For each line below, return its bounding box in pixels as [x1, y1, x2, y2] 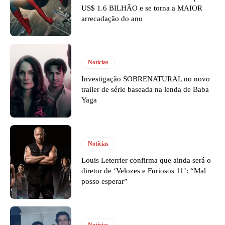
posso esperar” [81, 177, 128, 185]
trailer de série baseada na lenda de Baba [81, 85, 209, 93]
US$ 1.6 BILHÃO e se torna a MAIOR [81, 4, 203, 13]
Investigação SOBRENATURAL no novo [81, 74, 210, 83]
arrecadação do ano [81, 15, 143, 23]
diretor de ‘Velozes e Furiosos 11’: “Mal [81, 166, 206, 175]
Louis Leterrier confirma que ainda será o [81, 156, 211, 164]
